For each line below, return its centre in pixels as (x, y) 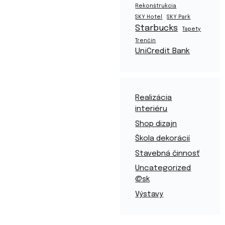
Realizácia (154, 98)
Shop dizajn (156, 124)
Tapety (192, 29)
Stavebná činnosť (167, 153)
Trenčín (146, 41)
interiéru (151, 109)
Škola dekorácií (163, 139)
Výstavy (149, 194)
